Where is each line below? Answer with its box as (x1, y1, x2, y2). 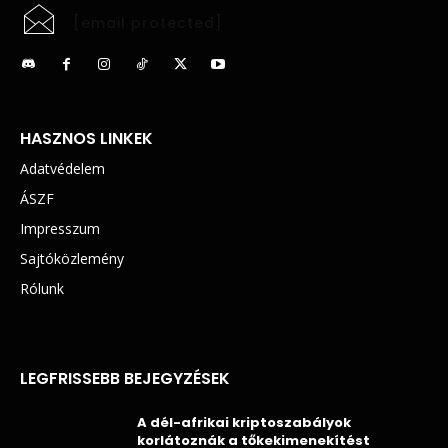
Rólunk (20, 278, 64, 298)
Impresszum (20, 218, 100, 238)
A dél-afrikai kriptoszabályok (137, 412, 351, 432)
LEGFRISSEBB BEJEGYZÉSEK (20, 366, 230, 390)
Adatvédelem (20, 158, 105, 178)
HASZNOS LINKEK (20, 126, 153, 150)
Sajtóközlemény (20, 248, 124, 268)
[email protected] (73, 12, 223, 33)
